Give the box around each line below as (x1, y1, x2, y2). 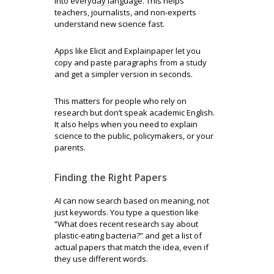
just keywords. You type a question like (54, 207, 199, 218)
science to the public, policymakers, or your (54, 130, 213, 141)
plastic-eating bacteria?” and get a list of (54, 230, 202, 241)
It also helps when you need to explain (54, 119, 198, 130)
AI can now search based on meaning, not (54, 195, 209, 206)
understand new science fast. (54, 18, 165, 29)
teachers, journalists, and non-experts (54, 7, 196, 18)
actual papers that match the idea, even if (54, 242, 209, 253)
